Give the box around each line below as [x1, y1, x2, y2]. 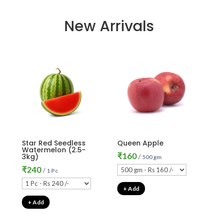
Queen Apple [117, 138, 164, 148]
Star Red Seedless [21, 138, 86, 148]
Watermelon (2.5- [21, 145, 86, 155]
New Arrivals [64, 16, 154, 36]
